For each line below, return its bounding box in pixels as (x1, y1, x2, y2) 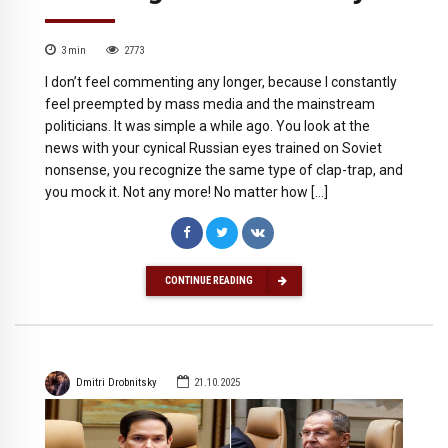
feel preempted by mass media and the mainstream (45, 96, 375, 113)
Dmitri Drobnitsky (75, 376, 157, 390)
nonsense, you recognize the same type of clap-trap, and (45, 162, 403, 179)
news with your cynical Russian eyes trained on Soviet (45, 140, 382, 157)
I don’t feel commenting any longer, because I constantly (45, 74, 397, 91)
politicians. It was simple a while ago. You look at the (45, 118, 370, 135)
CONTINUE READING (165, 273, 253, 287)
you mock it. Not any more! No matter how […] (45, 184, 328, 201)
